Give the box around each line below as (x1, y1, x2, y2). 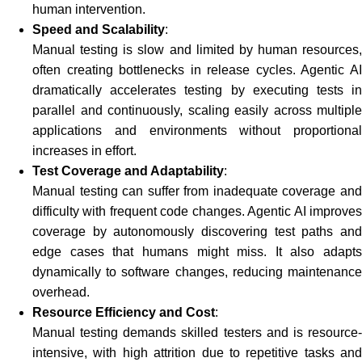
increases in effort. (32, 144, 137, 158)
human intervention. (32, 2, 145, 16)
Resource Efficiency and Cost (32, 305, 215, 319)
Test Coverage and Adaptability (32, 164, 224, 178)
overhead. (32, 285, 90, 299)
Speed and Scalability (32, 23, 165, 36)
